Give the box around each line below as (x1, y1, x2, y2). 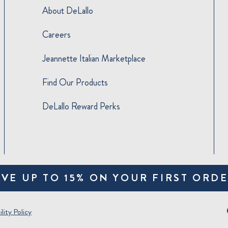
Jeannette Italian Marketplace (42, 52, 146, 66)
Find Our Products (42, 76, 108, 90)
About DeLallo (42, 4, 94, 18)
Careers (42, 28, 71, 42)
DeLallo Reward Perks (42, 100, 121, 113)
